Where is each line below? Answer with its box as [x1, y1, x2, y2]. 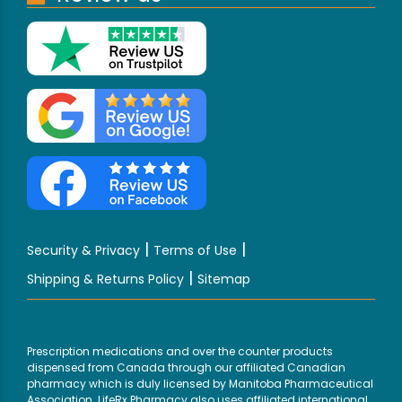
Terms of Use [153, 241, 237, 260]
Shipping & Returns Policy [27, 270, 184, 289]
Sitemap [197, 270, 250, 289]
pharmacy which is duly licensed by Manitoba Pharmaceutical [27, 376, 373, 392]
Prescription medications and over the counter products [27, 344, 333, 360]
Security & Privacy [27, 241, 140, 260]
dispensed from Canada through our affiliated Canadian [27, 360, 345, 376]
